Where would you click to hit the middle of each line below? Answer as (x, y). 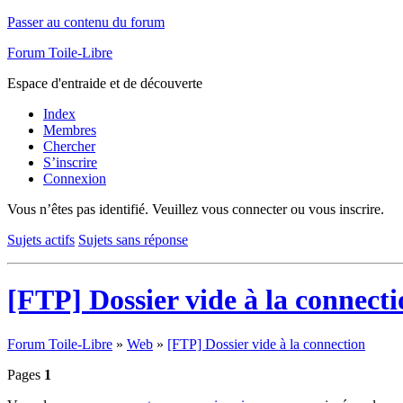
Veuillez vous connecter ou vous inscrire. (268, 209)
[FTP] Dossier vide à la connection (266, 344)
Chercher (69, 146)
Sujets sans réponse (133, 240)
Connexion (75, 179)
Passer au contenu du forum (86, 22)
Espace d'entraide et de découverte (105, 83)
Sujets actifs (41, 240)
